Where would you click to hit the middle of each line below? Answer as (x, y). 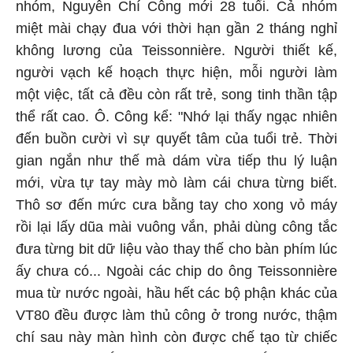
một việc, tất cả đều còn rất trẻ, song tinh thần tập (176, 95)
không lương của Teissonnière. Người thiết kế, (176, 50)
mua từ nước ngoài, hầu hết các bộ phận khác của (176, 293)
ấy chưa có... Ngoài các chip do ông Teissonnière (176, 271)
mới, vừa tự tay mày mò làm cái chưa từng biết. (176, 183)
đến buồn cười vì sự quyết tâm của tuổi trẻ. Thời (176, 139)
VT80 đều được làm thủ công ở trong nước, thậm (176, 315)
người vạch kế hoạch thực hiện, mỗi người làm (176, 72)
